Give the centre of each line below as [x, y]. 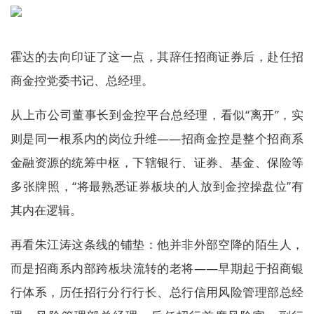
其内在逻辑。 [46, 210]
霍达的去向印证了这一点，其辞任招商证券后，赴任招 [157, 56]
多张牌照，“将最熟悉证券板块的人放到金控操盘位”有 [157, 186]
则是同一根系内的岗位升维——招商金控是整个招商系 [157, 138]
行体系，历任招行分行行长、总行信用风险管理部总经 [157, 292]
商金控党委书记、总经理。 [82, 80]
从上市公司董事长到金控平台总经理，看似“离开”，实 [157, 115]
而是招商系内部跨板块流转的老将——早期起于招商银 [157, 268]
